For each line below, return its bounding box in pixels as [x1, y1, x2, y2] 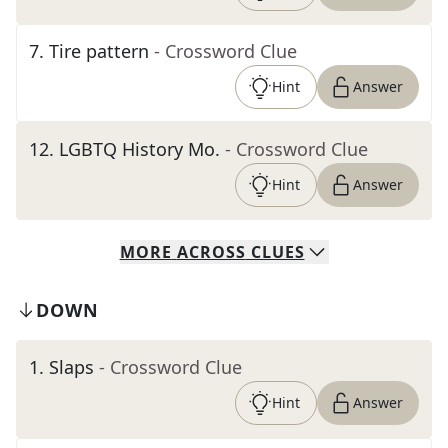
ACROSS [176, 241, 246, 263]
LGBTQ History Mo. [59, 137, 220, 161]
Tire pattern [49, 39, 149, 63]
